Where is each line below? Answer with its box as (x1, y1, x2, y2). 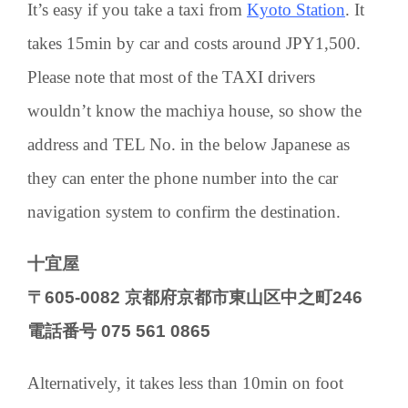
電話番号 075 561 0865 (27, 321, 210, 341)
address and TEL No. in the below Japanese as (27, 134, 350, 154)
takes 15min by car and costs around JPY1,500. (27, 33, 361, 53)
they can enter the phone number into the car (27, 168, 338, 188)
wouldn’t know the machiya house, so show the (27, 100, 362, 120)
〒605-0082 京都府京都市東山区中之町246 (27, 287, 362, 307)
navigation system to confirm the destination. (27, 201, 341, 221)
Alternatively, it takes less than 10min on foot (27, 372, 343, 393)
